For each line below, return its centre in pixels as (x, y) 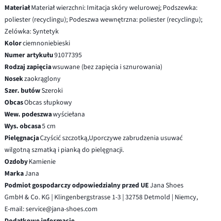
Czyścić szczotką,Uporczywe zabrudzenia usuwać (111, 138)
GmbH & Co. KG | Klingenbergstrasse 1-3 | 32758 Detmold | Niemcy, (101, 197)
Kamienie (42, 162)
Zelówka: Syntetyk (32, 31)
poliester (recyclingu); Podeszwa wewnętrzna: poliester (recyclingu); (104, 19)
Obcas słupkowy (48, 102)
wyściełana (69, 114)
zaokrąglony (43, 79)
